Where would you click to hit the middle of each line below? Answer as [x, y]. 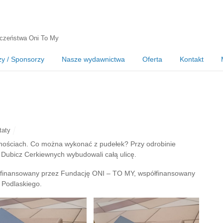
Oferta [152, 59]
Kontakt [192, 59]
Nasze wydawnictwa [93, 59]
